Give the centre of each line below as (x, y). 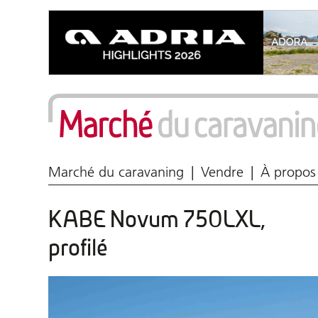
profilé (78, 248)
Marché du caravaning (116, 172)
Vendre (222, 172)
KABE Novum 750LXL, (157, 220)
